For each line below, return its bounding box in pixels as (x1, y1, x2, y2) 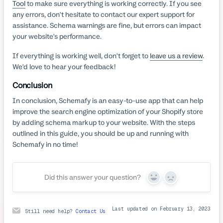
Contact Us (76, 208, 106, 215)
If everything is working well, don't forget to (12, 51, 150, 60)
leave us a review (150, 51, 203, 60)
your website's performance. (12, 31, 102, 41)
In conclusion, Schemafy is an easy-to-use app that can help (12, 96, 204, 105)
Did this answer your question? (44, 173, 141, 182)
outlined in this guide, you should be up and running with (12, 128, 189, 138)
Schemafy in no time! (12, 139, 79, 149)
